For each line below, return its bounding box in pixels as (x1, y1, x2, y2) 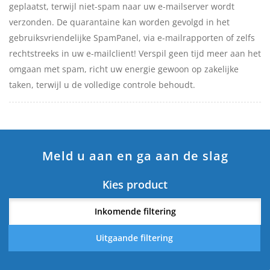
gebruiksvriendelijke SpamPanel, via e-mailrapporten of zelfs (9, 32, 255, 44)
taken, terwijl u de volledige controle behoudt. (9, 79, 195, 91)
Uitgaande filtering (96, 232, 173, 244)
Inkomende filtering (94, 206, 176, 218)
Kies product (102, 177, 168, 192)
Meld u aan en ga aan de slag (42, 148, 228, 165)
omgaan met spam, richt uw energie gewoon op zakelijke (9, 63, 239, 75)
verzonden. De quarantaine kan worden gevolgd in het (9, 16, 230, 28)
